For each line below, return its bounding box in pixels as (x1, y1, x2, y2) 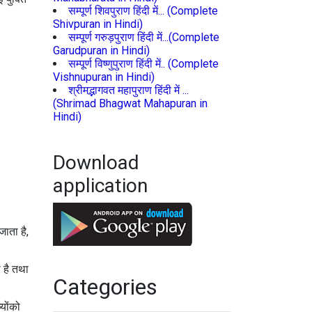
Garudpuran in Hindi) (53, 44, 150, 57)
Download (53, 151, 139, 174)
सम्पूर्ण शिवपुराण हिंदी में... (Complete (68, 4, 218, 17)
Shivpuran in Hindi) (53, 17, 143, 31)
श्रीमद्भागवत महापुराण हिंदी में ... (68, 84, 189, 97)
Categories (53, 274, 157, 300)
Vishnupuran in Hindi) (53, 70, 155, 84)
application (53, 174, 148, 197)
